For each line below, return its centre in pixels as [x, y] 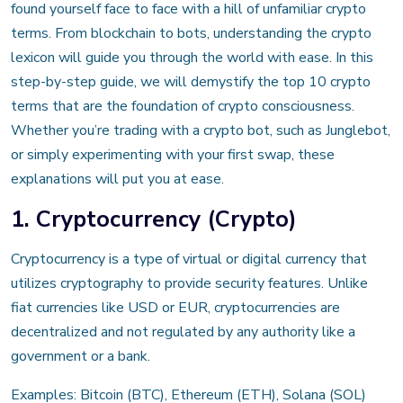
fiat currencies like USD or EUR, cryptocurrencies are [175, 307]
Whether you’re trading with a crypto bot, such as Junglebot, [201, 130]
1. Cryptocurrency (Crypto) [154, 219]
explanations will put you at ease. [117, 179]
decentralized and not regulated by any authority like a [183, 331]
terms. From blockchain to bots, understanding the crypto [191, 33]
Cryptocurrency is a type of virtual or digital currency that [189, 259]
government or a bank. [81, 356]
